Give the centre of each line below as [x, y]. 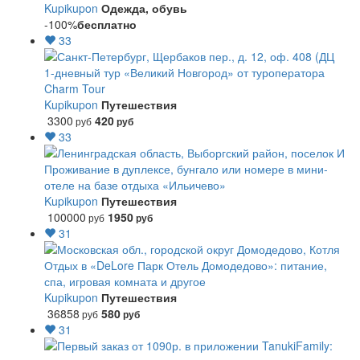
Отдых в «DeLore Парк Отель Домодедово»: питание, [186, 265]
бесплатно [107, 24]
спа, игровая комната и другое [125, 281]
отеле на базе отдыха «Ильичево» [135, 185]
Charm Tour [75, 88]
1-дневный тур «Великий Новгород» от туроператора [184, 72]
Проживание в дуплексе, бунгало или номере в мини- [186, 169]
